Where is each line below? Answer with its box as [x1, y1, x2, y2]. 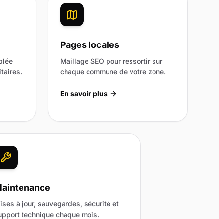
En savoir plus [60, 89, 108, 98]
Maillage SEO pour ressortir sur [60, 56, 162, 65]
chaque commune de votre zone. [60, 67, 166, 76]
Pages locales [60, 39, 119, 50]
